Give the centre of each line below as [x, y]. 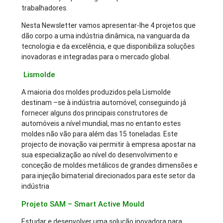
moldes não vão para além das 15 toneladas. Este [100, 134]
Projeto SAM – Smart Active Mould [83, 204]
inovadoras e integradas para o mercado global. [96, 57]
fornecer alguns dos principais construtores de [95, 113]
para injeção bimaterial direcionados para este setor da [109, 176]
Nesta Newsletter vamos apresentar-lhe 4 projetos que [109, 26]
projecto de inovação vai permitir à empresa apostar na [109, 145]
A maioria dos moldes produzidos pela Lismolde [96, 92]
